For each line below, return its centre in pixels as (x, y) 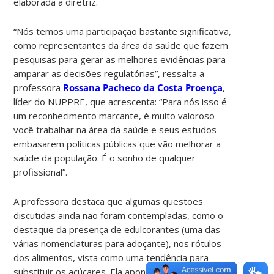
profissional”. (41, 172)
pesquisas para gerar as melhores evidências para (120, 59)
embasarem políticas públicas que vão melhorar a (117, 143)
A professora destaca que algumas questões (109, 201)
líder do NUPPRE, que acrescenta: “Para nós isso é (120, 101)
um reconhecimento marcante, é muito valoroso (114, 115)
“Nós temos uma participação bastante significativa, (123, 31)
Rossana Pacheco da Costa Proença (143, 87)
